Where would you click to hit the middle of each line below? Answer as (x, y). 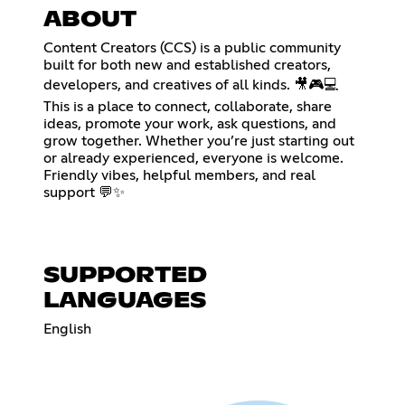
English (67, 329)
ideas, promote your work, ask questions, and (190, 123)
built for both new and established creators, (187, 65)
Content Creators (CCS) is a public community (192, 47)
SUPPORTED (125, 275)
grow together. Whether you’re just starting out (199, 141)
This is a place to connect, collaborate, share (188, 106)
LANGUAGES (125, 301)
